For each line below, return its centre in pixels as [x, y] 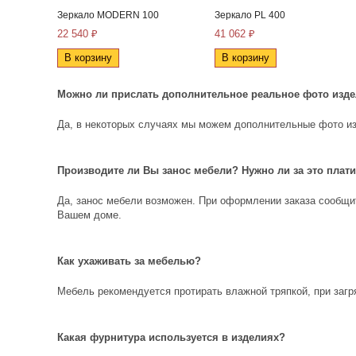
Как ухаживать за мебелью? [129, 261]
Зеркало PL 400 [250, 15]
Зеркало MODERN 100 [108, 15]
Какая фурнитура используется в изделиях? [171, 337]
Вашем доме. [89, 215]
